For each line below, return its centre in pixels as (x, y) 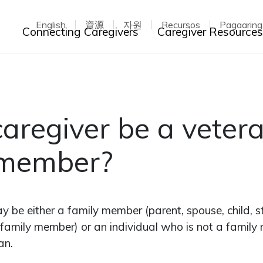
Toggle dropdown (190, 31)
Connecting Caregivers (81, 32)
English (50, 25)
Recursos (181, 25)
